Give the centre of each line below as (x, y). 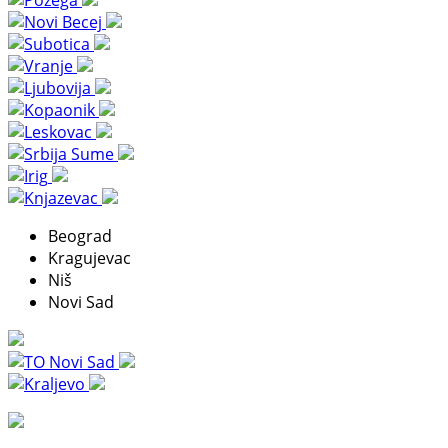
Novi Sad (81, 301)
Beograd (80, 235)
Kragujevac (89, 257)
